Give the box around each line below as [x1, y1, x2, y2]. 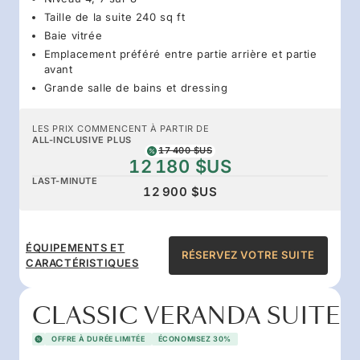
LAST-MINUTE [32, 174, 98, 186]
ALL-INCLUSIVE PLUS [32, 133, 132, 145]
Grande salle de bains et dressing [43, 80, 228, 94]
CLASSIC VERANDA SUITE [32, 300, 341, 332]
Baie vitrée [43, 28, 103, 42]
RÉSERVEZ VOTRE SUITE [182, 248, 315, 262]
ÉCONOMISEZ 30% [157, 333, 232, 343]
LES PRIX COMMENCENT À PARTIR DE [32, 122, 210, 134]
